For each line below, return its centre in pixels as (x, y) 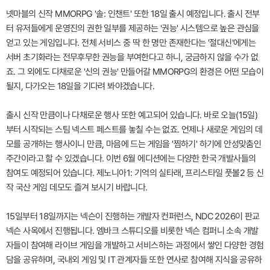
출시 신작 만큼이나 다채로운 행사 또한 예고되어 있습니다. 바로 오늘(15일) (132, 115)
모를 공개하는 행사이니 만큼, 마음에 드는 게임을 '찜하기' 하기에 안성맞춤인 (134, 144)
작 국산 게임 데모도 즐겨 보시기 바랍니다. (77, 187)
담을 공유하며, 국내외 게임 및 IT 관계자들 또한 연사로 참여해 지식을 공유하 (134, 259)
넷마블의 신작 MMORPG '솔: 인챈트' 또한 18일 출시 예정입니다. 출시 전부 (133, 14)
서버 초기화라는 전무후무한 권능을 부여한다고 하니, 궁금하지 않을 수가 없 (132, 57)
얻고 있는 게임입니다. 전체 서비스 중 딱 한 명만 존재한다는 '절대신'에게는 (131, 42)
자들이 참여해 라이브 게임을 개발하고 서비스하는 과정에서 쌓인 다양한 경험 (135, 245)
